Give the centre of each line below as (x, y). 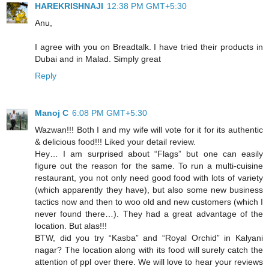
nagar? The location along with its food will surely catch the (149, 249)
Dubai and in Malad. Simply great (98, 59)
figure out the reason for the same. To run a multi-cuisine (149, 165)
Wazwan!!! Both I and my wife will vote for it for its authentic (149, 129)
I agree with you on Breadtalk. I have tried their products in (149, 47)
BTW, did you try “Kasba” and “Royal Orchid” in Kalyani (149, 237)
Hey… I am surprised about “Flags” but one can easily (149, 153)
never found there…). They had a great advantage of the (149, 213)
